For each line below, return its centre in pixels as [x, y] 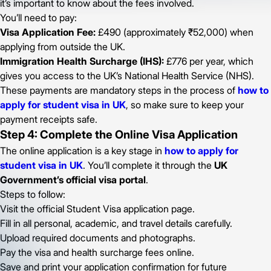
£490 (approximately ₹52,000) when [175, 32]
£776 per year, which [209, 61]
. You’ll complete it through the [149, 165]
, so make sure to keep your [185, 104]
